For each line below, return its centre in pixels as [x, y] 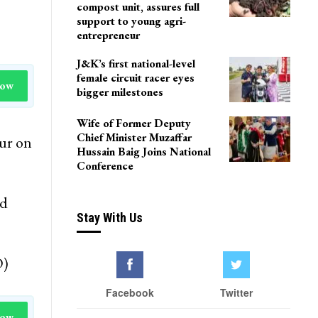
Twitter [237, 293]
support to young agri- [131, 21]
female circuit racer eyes [135, 78]
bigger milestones [120, 92]
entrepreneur [108, 35]
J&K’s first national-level [136, 64]
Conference [105, 165]
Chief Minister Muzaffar [134, 137]
